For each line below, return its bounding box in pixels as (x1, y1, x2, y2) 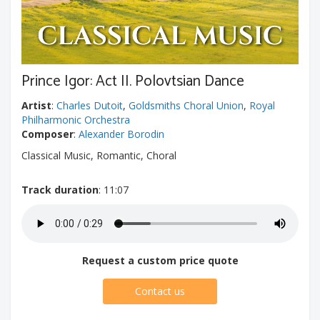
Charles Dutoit (56, 99, 123, 112)
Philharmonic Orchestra (21, 113, 130, 126)
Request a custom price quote (81, 254, 239, 267)
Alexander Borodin (79, 127, 164, 141)
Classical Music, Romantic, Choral (21, 149, 176, 162)
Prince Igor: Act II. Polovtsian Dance (21, 69, 244, 94)
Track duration (21, 183, 99, 196)
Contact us (135, 284, 185, 298)
